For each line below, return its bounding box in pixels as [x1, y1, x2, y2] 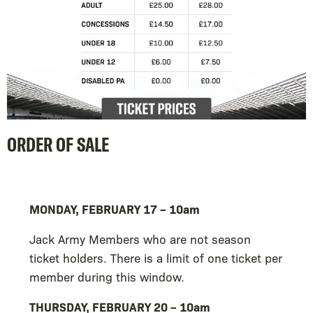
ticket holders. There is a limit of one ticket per [29, 249, 282, 265]
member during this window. [29, 268, 184, 284]
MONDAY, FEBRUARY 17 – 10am [29, 200, 200, 217]
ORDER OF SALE [7, 131, 109, 156]
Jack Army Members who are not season [29, 230, 251, 247]
